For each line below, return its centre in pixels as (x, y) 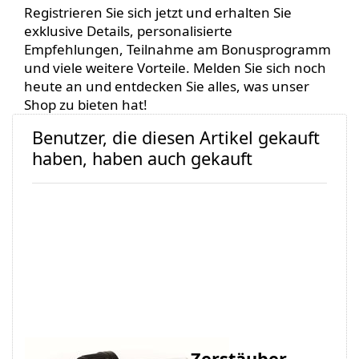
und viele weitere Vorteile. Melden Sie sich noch (175, 68)
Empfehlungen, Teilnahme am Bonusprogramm (178, 50)
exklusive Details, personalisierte (129, 31)
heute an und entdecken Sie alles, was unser (167, 87)
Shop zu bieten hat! (86, 105)
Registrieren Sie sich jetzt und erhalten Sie (158, 13)
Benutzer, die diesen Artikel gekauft (176, 138)
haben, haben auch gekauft (142, 159)
